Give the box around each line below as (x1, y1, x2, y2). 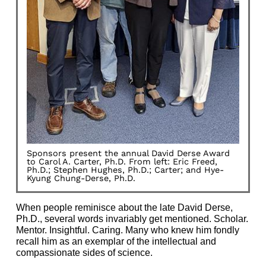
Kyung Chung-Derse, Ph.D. (27, 173, 135, 183)
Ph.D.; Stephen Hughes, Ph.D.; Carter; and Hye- (27, 165, 224, 175)
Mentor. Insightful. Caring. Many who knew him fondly (16, 225, 239, 236)
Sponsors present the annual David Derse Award (27, 148, 230, 159)
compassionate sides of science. (16, 248, 153, 258)
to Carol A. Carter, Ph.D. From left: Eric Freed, (27, 157, 217, 167)
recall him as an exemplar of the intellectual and (16, 236, 216, 247)
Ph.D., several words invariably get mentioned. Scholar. (16, 214, 248, 224)
